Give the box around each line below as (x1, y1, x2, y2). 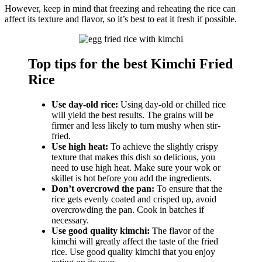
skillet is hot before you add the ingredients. (51, 173, 212, 183)
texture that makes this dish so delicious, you (51, 151, 215, 162)
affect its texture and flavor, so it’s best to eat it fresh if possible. (5, 13, 237, 24)
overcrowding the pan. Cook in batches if (51, 204, 204, 215)
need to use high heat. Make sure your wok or (51, 162, 220, 173)
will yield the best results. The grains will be (51, 109, 213, 120)
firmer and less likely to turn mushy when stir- (51, 120, 220, 130)
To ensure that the (154, 183, 222, 194)
